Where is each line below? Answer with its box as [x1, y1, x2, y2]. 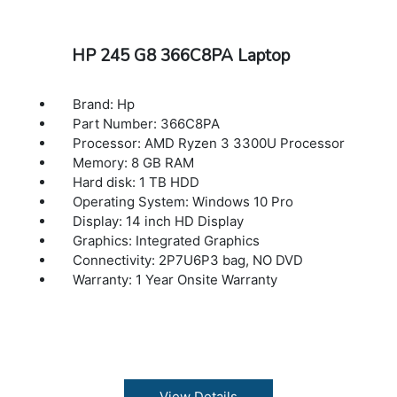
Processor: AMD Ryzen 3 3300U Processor [73, 134, 346, 152]
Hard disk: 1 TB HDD [73, 173, 200, 191]
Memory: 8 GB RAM [73, 153, 195, 171]
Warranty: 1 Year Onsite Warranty [73, 270, 278, 288]
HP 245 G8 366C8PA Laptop [71, 43, 290, 67]
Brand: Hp [73, 95, 136, 113]
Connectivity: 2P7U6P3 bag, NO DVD [73, 251, 304, 269]
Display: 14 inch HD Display [73, 212, 245, 230]
